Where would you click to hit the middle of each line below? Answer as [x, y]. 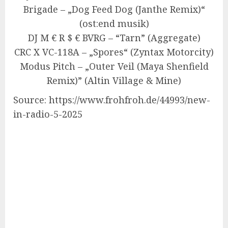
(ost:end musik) [114, 23]
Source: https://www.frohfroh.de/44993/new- [112, 100]
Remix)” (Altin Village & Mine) [114, 80]
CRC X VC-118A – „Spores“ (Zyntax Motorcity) [114, 52]
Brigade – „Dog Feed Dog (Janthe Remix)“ [114, 9]
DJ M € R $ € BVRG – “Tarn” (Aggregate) [114, 38]
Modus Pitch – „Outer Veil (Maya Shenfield [114, 66]
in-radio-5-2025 [48, 114]
